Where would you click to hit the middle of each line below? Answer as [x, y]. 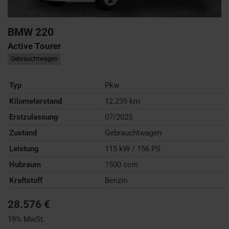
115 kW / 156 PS [133, 149]
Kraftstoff [26, 181]
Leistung [24, 149]
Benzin [116, 181]
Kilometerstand [36, 101]
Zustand [23, 133]
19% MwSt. [26, 220]
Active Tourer [34, 46]
